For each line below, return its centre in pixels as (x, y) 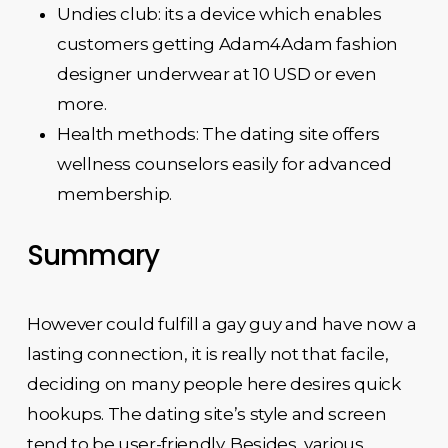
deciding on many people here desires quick (213, 383)
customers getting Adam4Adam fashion (227, 43)
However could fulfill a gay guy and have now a (221, 323)
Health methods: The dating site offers (218, 133)
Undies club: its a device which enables (219, 13)
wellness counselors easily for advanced (224, 163)
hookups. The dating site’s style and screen (206, 413)
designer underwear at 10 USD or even (216, 73)
